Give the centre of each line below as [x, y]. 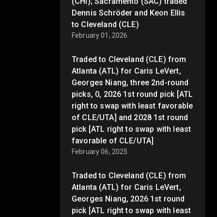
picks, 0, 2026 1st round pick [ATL [132, 94]
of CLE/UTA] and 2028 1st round [130, 117]
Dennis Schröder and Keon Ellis [129, 13]
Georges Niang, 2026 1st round [128, 199]
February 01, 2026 [100, 35]
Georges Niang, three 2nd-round [130, 82]
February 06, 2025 [100, 151]
